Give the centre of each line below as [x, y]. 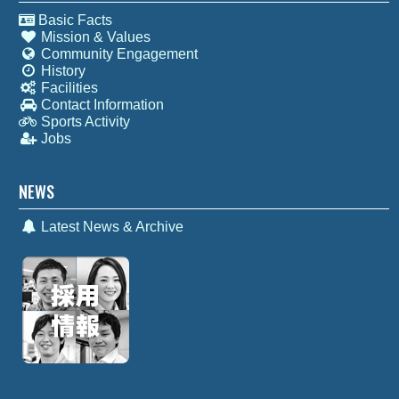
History [61, 70]
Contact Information [100, 104]
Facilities [67, 87]
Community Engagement [117, 53]
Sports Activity [83, 121]
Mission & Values [94, 37]
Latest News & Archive [110, 226]
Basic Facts [74, 20]
